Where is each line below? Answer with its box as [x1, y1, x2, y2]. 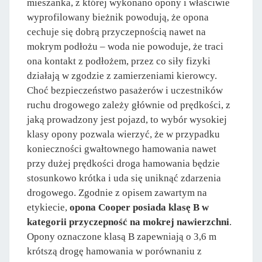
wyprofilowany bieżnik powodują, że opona [27, 12, 209, 23]
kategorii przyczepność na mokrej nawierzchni [27, 216, 229, 228]
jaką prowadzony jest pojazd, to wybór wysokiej [27, 114, 227, 126]
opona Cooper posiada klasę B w [70, 202, 209, 213]
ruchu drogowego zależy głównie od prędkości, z [27, 99, 230, 111]
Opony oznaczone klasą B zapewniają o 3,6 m [27, 231, 216, 243]
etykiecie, [27, 202, 70, 213]
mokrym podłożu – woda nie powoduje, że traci [27, 41, 223, 53]
